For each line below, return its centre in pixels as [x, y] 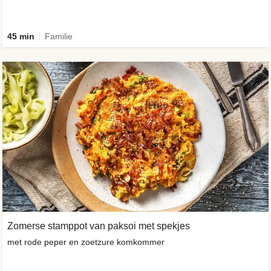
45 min [21, 36]
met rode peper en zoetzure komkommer [86, 242]
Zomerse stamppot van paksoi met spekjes [99, 226]
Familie [59, 36]
